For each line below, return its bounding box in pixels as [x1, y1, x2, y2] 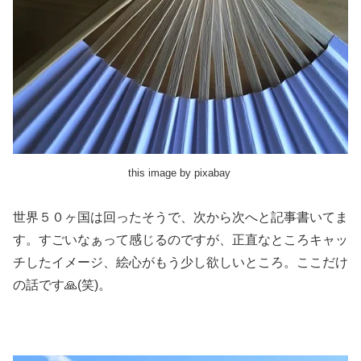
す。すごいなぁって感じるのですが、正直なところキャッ [13, 233, 348, 247]
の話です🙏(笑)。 [13, 278, 111, 293]
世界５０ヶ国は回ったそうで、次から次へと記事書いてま [13, 210, 348, 225]
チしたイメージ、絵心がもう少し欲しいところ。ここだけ [13, 255, 348, 270]
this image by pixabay [127, 167, 234, 180]
